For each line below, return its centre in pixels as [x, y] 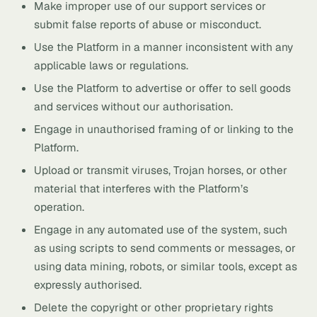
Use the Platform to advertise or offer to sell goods [162, 88]
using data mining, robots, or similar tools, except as [166, 266]
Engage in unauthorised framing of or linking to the [164, 129]
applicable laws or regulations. [111, 65]
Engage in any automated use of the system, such [161, 230]
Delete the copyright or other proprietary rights [154, 307]
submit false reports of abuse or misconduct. [148, 24]
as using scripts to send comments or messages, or [165, 248]
